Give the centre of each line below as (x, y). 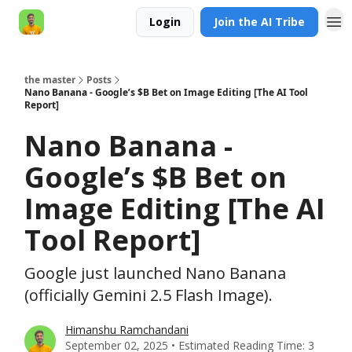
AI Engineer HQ (96, 23)
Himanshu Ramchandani (127, 330)
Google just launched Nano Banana (155, 273)
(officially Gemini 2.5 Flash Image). (148, 295)
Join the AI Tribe (259, 22)
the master (50, 80)
